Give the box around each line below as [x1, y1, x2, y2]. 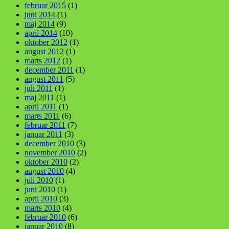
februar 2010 [25, 212, 66, 221]
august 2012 [25, 47, 64, 56]
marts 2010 [25, 203, 60, 212]
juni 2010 [25, 185, 55, 194]
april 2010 [25, 194, 57, 203]
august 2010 [25, 166, 64, 175]
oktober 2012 [25, 37, 67, 47]
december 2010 [25, 139, 74, 148]
